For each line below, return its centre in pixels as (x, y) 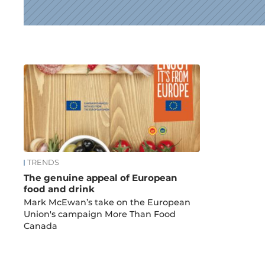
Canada (41, 226)
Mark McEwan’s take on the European (107, 203)
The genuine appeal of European (101, 178)
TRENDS (43, 162)
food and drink (59, 189)
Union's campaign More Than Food (100, 214)
